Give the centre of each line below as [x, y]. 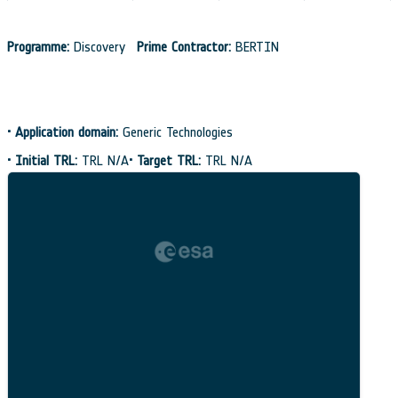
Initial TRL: [46, 160]
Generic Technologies [175, 131]
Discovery [99, 46]
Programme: [38, 46]
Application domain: [67, 131]
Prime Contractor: [184, 46]
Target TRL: [169, 160]
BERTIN [255, 46]
